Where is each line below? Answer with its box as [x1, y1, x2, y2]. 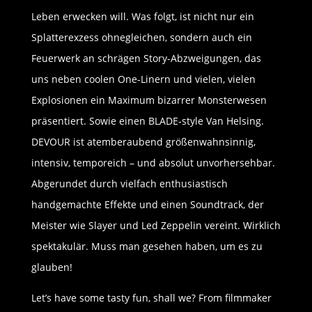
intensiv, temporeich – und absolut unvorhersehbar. [31, 156, 275, 170]
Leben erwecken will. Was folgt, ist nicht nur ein [31, 10, 254, 24]
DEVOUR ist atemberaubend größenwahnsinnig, [31, 135, 256, 149]
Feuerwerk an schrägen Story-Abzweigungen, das [31, 52, 261, 65]
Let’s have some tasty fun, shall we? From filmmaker [31, 291, 272, 305]
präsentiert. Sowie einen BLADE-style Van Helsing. [31, 114, 264, 128]
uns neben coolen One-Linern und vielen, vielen [31, 72, 256, 86]
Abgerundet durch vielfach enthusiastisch [31, 177, 228, 191]
